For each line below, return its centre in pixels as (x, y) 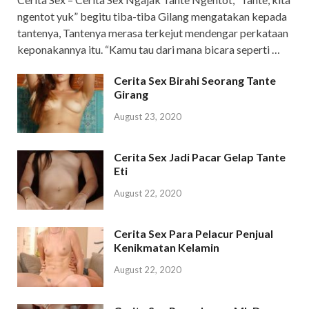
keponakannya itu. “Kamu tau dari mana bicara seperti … (149, 50)
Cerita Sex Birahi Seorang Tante (195, 81)
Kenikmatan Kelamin (167, 248)
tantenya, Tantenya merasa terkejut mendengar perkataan (153, 33)
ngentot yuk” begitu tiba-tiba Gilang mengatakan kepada (152, 17)
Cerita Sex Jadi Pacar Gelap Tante (200, 157)
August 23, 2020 (148, 117)
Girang (131, 94)
